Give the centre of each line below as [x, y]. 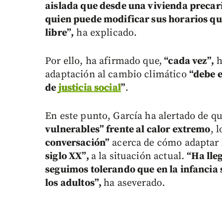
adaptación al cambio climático [117, 74]
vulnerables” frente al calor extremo [128, 129]
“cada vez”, [188, 61]
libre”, [60, 33]
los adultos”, [75, 183]
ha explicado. [106, 33]
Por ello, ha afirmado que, [104, 61]
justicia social [89, 88]
